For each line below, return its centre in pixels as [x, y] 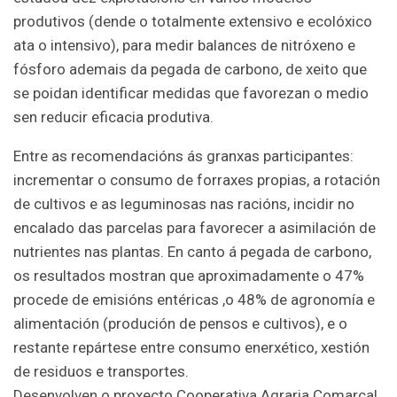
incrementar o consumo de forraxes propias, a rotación [197, 179]
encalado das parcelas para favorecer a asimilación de [195, 227]
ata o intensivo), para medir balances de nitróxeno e [184, 45]
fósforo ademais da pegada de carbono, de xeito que [190, 69]
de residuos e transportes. [101, 371]
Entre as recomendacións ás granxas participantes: [183, 156]
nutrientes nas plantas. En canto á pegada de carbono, [192, 251]
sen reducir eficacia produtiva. [113, 117]
